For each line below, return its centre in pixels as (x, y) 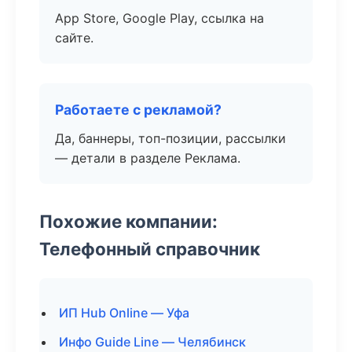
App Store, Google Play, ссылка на (159, 18)
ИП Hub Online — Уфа (124, 313)
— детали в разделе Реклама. (148, 158)
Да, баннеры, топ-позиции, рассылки (170, 138)
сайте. (74, 38)
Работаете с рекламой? (138, 110)
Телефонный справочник (150, 249)
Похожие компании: (128, 221)
